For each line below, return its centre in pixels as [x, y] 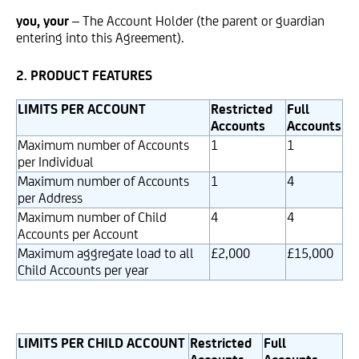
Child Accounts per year [83, 270]
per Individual [56, 162]
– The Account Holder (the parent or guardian [198, 21]
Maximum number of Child [92, 217]
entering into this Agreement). [100, 38]
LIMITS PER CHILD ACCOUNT [101, 343]
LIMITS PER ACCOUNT [82, 109]
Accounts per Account [78, 234]
